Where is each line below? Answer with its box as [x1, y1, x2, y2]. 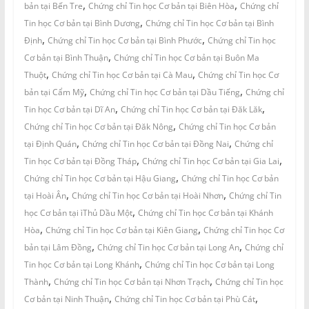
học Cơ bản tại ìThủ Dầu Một [23, 206, 132, 219]
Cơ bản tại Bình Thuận [23, 51, 108, 63]
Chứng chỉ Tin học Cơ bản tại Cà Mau [51, 68, 192, 81]
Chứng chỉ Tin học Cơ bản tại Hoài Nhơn [71, 189, 223, 201]
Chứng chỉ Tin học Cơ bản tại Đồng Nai [81, 137, 229, 150]
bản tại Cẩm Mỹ [23, 86, 84, 98]
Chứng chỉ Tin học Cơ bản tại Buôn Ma [113, 51, 259, 63]
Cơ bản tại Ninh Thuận [23, 292, 109, 305]
